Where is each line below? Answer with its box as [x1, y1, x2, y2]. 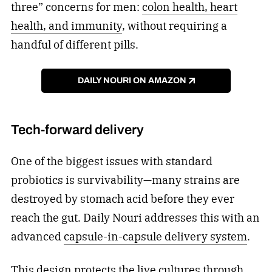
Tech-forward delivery [10, 119, 144, 140]
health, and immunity [10, 18, 122, 33]
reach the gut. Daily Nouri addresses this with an [10, 211, 260, 225]
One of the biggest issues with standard [10, 154, 212, 169]
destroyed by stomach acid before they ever [10, 192, 234, 206]
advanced [10, 229, 64, 244]
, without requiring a [121, 18, 227, 33]
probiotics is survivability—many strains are [10, 173, 240, 188]
